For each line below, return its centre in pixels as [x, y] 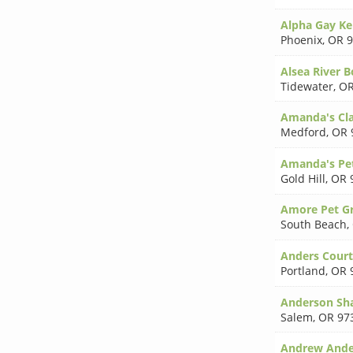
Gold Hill [303, 178]
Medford [303, 132]
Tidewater [307, 86]
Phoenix [301, 40]
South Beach [313, 225]
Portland [303, 271]
